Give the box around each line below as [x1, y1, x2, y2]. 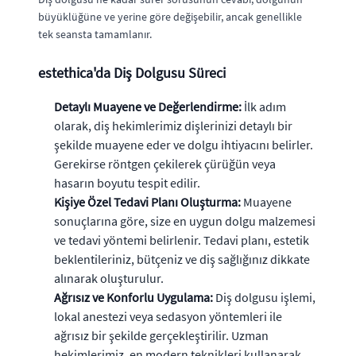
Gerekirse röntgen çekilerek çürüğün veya [54, 155, 276, 172]
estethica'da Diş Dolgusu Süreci [38, 63, 226, 82]
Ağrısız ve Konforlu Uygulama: [54, 288, 213, 305]
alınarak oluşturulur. [54, 269, 164, 286]
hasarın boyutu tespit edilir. [54, 174, 200, 191]
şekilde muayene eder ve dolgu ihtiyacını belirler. [54, 136, 313, 153]
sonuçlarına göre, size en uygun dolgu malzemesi [54, 212, 315, 229]
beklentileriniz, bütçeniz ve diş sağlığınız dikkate [54, 250, 310, 267]
